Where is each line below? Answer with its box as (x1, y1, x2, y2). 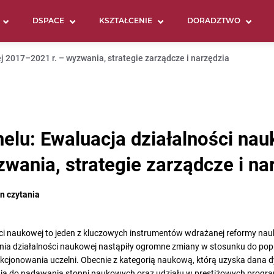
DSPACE (32, 18, 64, 25)
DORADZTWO (187, 18, 241, 25)
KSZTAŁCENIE (99, 18, 153, 25)
